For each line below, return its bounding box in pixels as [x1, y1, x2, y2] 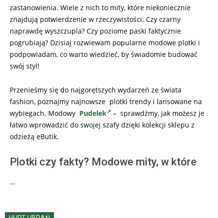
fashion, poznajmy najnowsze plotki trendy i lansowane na [10, 97, 202, 106]
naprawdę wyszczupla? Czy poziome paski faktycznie [10, 26, 181, 36]
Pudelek [79, 109, 107, 118]
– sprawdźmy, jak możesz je [111, 109, 204, 118]
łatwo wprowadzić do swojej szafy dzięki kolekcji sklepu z [10, 120, 195, 129]
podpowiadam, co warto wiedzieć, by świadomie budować [10, 50, 198, 59]
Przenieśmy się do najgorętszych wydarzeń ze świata [10, 85, 182, 94]
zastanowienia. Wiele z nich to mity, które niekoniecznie [10, 3, 191, 12]
